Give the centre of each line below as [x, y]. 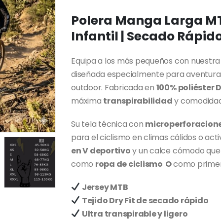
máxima [87, 101]
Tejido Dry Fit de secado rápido [145, 200]
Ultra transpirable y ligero [135, 214]
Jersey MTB [106, 187]
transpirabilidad [138, 101]
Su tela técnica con [108, 124]
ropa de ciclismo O [134, 164]
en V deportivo [101, 150]
